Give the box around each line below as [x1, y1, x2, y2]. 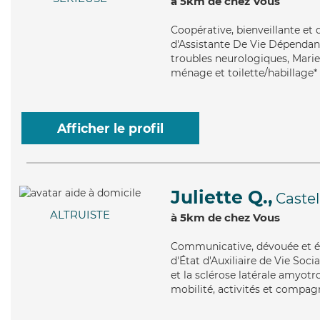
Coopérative [171, 24, 231, 36]
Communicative [171, 240, 251, 253]
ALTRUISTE [50, 208, 110, 222]
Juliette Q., [171, 186, 273, 208]
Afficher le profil [57, 121, 164, 136]
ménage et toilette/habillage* [171, 66, 317, 79]
